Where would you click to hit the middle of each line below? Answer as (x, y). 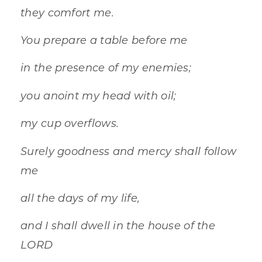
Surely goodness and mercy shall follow (129, 151)
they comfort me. (67, 12)
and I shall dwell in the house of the (118, 225)
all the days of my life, (80, 197)
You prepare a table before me (104, 40)
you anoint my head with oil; (99, 95)
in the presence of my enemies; (106, 68)
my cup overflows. (70, 123)
